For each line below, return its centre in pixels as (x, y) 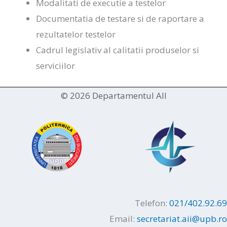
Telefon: (152, 203)
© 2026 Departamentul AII (113, 95)
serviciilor (55, 66)
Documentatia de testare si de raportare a (120, 18)
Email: (123, 218)
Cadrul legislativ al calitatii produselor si (118, 50)
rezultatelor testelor (76, 34)
